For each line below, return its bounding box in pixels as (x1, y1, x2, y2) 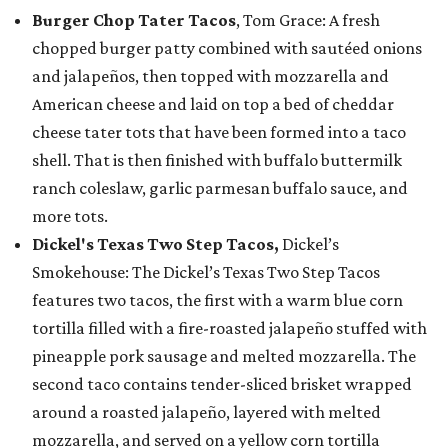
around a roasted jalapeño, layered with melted (32, 402, 381, 422)
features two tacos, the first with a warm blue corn (32, 290, 403, 310)
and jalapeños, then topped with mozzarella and (32, 66, 389, 86)
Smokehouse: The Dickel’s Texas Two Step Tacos (32, 262, 380, 282)
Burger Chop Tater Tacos (32, 10, 236, 30)
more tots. (32, 206, 108, 226)
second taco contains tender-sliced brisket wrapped (32, 374, 412, 394)
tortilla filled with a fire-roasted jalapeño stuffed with (32, 318, 427, 338)
